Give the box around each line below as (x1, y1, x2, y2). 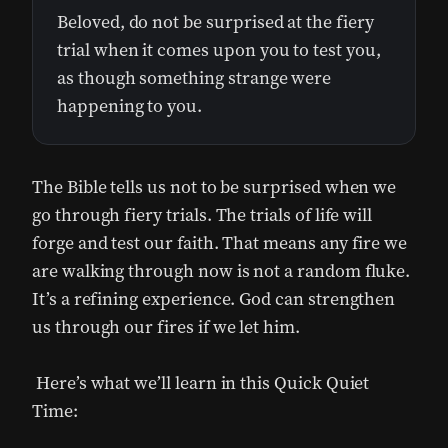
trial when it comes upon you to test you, (57, 38, 381, 63)
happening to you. (57, 94, 203, 119)
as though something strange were (57, 66, 332, 91)
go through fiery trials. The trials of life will (32, 203, 373, 228)
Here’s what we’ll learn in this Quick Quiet (32, 371, 370, 396)
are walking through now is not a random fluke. (32, 259, 411, 284)
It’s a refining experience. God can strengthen (32, 287, 396, 312)
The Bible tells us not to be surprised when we (32, 175, 397, 200)
